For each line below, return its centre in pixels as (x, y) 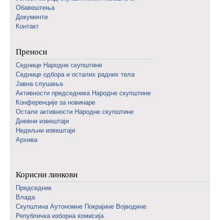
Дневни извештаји (42, 121)
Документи (32, 17)
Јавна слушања (39, 84)
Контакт (27, 26)
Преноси (31, 52)
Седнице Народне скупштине (59, 65)
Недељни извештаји (45, 130)
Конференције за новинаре (55, 102)
